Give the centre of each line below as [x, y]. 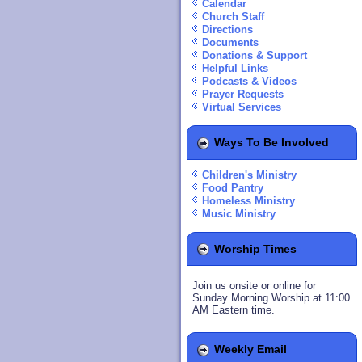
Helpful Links [235, 68]
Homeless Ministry [248, 200]
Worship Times [255, 248]
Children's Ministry [249, 175]
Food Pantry [233, 187]
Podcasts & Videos [249, 81]
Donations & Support [255, 55]
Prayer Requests [243, 94]
